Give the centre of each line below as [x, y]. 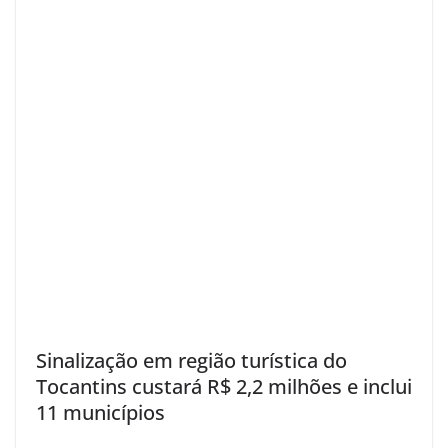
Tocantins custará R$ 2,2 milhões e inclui [224, 386]
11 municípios [100, 412]
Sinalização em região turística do [191, 360]
